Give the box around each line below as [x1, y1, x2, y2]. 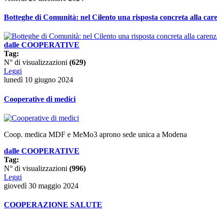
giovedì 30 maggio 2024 [4, 181, 78, 190]
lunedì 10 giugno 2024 [4, 76, 73, 84]
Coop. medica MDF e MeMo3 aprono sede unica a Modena [4, 130, 187, 139]
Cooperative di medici [4, 94, 76, 103]
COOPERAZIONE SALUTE [4, 201, 102, 209]
